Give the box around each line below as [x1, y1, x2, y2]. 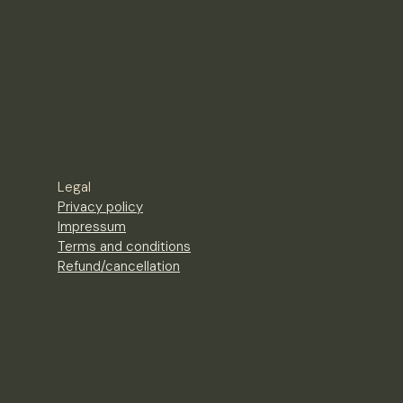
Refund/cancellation [58, 257, 180, 275]
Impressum [58, 218, 126, 236]
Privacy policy [58, 198, 143, 216]
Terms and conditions [58, 237, 191, 255]
